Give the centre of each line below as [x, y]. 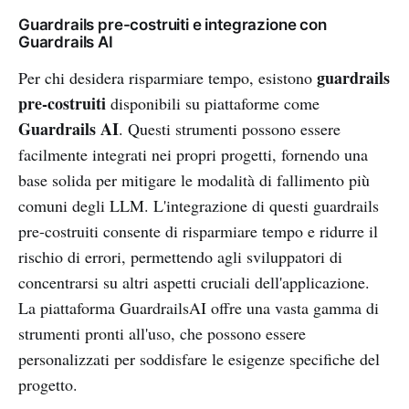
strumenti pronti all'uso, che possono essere [162, 333]
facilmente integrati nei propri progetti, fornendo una [193, 154]
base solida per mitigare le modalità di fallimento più [194, 179]
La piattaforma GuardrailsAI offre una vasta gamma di [199, 307]
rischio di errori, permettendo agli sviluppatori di [180, 256]
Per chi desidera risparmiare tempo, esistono [168, 77]
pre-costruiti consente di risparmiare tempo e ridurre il [198, 231]
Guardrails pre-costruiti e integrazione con [173, 24]
